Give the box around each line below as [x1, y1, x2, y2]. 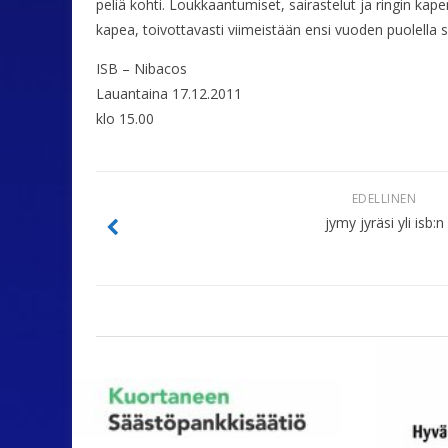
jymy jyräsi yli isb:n [324, 213, 444, 233]
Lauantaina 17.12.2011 [96, 84, 242, 104]
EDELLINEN [351, 190, 417, 208]
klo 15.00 [96, 109, 154, 129]
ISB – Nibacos [96, 59, 187, 79]
